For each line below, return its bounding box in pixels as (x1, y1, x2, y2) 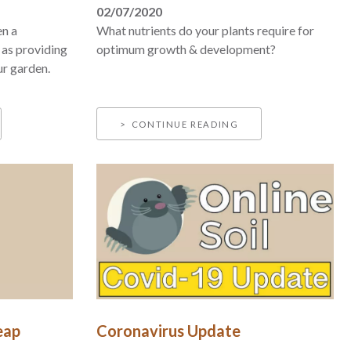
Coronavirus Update (96, 321, 241, 341)
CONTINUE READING (131, 118, 239, 129)
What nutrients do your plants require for (96, 22, 315, 38)
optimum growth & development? (96, 41, 277, 56)
